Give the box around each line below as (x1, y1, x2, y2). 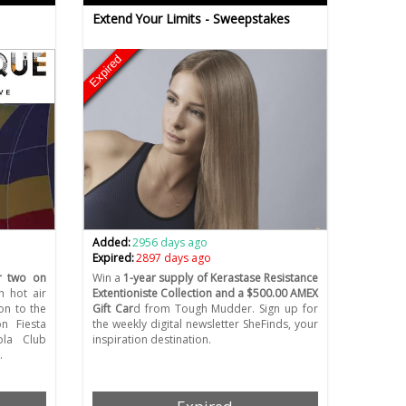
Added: (92, 235, 130, 251)
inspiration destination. (92, 332, 211, 348)
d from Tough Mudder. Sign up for (132, 301, 318, 317)
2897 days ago (136, 250, 212, 266)
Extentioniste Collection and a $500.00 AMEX (92, 285, 318, 302)
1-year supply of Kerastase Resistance (123, 270, 318, 286)
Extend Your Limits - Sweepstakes (92, 10, 290, 28)
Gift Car (92, 301, 133, 317)
